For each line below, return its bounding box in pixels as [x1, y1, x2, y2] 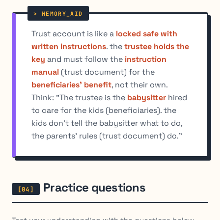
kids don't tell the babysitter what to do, [31, 118, 182, 129]
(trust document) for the [59, 67, 155, 78]
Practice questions [43, 180, 146, 195]
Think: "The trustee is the [31, 92, 127, 103]
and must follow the [45, 54, 125, 65]
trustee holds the [124, 41, 189, 52]
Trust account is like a [31, 28, 116, 39]
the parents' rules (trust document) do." [31, 131, 182, 141]
